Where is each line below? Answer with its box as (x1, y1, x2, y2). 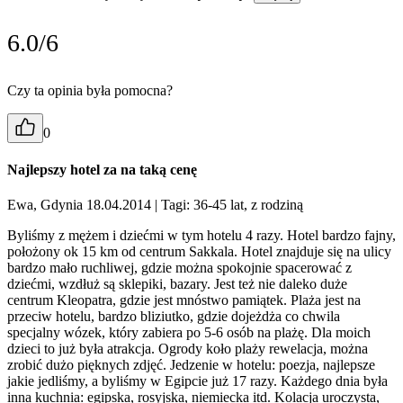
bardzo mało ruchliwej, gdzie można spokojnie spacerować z (7, 260, 352, 276)
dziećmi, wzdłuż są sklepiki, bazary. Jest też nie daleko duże (7, 276, 347, 292)
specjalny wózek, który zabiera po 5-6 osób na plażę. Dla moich (7, 325, 371, 341)
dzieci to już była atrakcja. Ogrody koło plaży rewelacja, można (7, 341, 368, 357)
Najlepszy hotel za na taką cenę (7, 162, 197, 178)
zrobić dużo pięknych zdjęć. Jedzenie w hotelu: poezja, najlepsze (7, 357, 375, 373)
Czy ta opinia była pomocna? (7, 82, 173, 98)
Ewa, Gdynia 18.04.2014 (7, 197, 155, 213)
